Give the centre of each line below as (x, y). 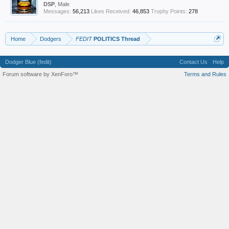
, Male (62, 4)
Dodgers (51, 39)
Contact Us (193, 62)
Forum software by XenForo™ (40, 74)
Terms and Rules (205, 74)
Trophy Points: (169, 11)
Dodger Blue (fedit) (28, 62)
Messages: (57, 11)
